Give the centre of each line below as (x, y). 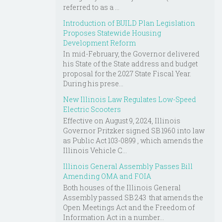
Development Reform (99, 43)
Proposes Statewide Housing (112, 33)
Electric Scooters (92, 110)
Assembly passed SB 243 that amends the (133, 197)
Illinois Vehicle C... (95, 151)
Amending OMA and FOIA (107, 176)
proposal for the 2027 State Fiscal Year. (127, 74)
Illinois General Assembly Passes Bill (128, 166)
